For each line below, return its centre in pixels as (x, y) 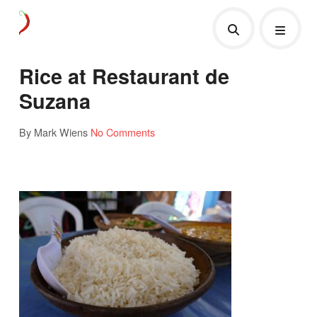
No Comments (122, 132)
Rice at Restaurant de (124, 76)
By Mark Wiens (53, 132)
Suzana (54, 100)
